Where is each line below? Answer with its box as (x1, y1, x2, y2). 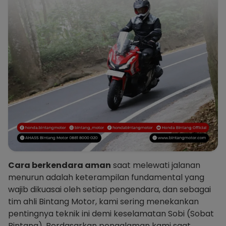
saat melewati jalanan (111, 159, 200, 171)
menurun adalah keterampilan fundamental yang (8, 171, 204, 183)
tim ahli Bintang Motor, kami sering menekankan (8, 195, 199, 207)
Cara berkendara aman (8, 159, 111, 171)
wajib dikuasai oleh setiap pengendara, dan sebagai (8, 183, 211, 195)
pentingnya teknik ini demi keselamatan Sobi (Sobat (8, 207, 214, 219)
